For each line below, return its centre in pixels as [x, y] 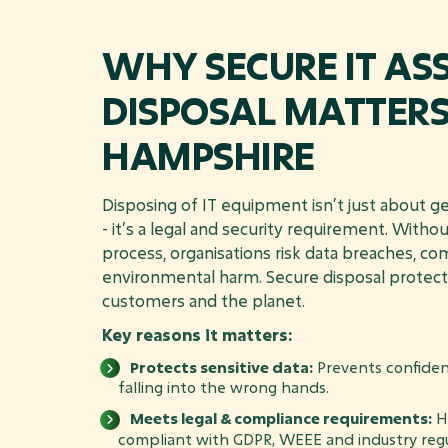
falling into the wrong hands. [223, 387]
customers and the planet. [203, 300]
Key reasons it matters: [197, 335]
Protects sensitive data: [221, 366]
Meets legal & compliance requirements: [281, 418]
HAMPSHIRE [208, 154]
